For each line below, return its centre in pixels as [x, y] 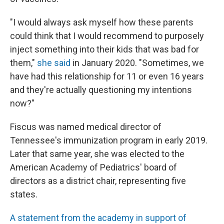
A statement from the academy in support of [98, 218]
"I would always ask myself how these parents [102, 22]
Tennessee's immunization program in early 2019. [109, 140]
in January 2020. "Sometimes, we [137, 63]
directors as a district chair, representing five [98, 181]
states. [24, 194]
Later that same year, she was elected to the [97, 154]
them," [23, 63]
